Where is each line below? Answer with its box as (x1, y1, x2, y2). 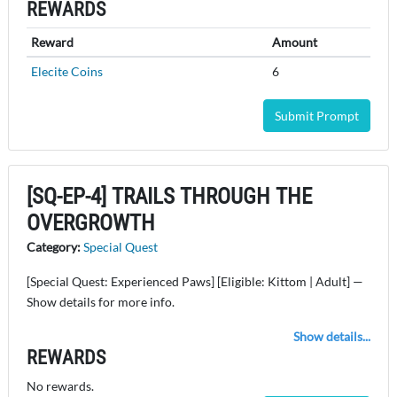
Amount (271, 35, 317, 51)
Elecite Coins (30, 64, 103, 80)
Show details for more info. (27, 294, 175, 310)
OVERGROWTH (27, 210, 155, 237)
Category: (27, 239, 83, 255)
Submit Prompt (275, 108, 359, 124)
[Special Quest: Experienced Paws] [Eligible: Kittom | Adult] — (27, 274, 363, 290)
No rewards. (27, 378, 94, 394)
